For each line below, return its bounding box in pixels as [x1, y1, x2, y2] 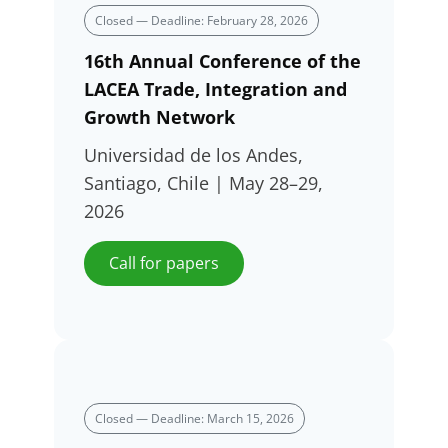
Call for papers [109, 252, 219, 275]
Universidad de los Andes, [84, 143, 303, 168]
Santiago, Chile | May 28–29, [84, 171, 323, 196]
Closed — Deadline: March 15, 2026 [95, 410, 294, 428]
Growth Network [84, 104, 235, 129]
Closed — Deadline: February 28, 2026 [95, 12, 308, 29]
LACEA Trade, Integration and [84, 76, 347, 101]
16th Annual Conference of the [84, 48, 361, 73]
